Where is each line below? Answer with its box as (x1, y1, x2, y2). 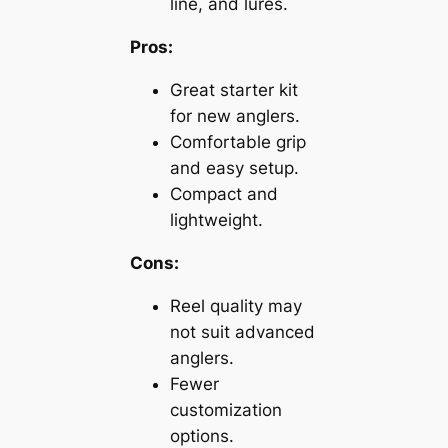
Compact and (169, 183, 278, 204)
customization (169, 399, 282, 420)
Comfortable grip (169, 131, 306, 152)
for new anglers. (169, 105, 300, 126)
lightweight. (169, 209, 263, 230)
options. (169, 425, 234, 446)
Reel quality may (169, 295, 302, 316)
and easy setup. (169, 157, 299, 178)
